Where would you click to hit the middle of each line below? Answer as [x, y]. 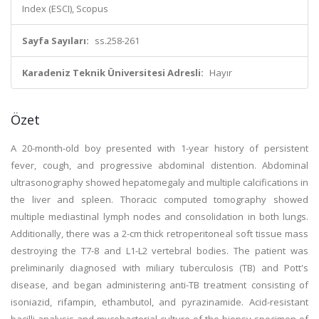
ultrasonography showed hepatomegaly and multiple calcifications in [159, 182]
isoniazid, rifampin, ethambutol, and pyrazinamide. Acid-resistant [159, 302]
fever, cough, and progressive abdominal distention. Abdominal [159, 165]
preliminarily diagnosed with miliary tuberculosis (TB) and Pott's [159, 268]
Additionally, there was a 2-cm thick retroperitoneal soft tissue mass [159, 234]
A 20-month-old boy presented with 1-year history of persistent [159, 148]
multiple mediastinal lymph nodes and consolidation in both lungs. [159, 216]
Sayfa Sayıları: [56, 41]
